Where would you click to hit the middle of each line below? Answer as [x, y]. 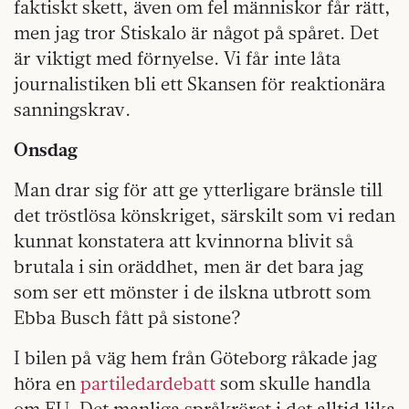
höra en [47, 383]
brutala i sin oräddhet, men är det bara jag [189, 267]
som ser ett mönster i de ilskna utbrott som [192, 292]
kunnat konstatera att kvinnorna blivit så [184, 241]
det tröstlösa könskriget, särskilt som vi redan [204, 215]
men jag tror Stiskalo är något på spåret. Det [196, 33]
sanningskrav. [72, 110]
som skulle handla [293, 383]
